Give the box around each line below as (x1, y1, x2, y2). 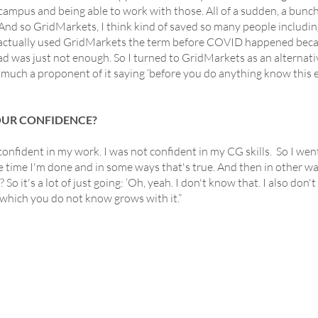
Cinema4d (171, 288, 215, 300)
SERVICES (93, 270, 135, 282)
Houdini (93, 288, 128, 300)
